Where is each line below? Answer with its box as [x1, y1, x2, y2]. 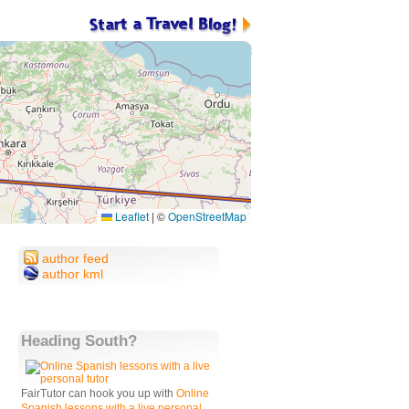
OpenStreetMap [168, 208, 246, 224]
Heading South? [21, 331, 137, 350]
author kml [38, 267, 103, 281]
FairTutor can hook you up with [21, 387, 176, 400]
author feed [38, 251, 109, 266]
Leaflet [112, 208, 149, 224]
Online [176, 387, 209, 400]
